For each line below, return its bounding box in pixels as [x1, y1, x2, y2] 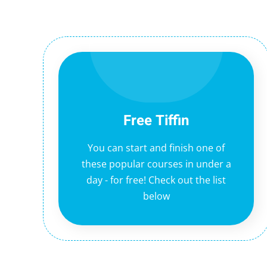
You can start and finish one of [88, 141, 225, 154]
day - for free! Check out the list [86, 173, 226, 187]
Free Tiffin [123, 110, 189, 131]
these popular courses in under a [81, 157, 231, 170]
